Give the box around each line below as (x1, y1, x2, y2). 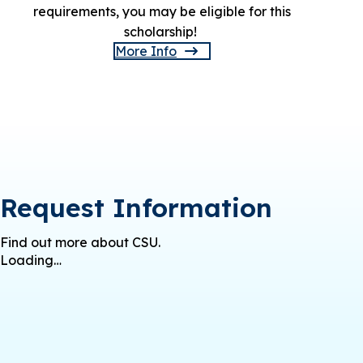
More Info (115, 43, 177, 60)
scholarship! (124, 23, 200, 41)
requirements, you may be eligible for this (33, 3, 291, 20)
